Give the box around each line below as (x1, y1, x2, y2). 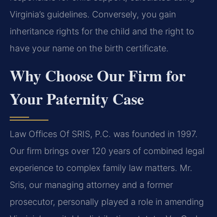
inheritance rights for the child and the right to (10, 26, 194, 37)
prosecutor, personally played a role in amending (10, 196, 204, 207)
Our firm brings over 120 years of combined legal (10, 145, 204, 156)
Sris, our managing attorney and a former (10, 179, 173, 190)
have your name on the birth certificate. (10, 43, 169, 54)
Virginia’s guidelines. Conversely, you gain (10, 9, 176, 20)
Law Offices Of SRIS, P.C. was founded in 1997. (10, 128, 198, 139)
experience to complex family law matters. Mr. (10, 162, 192, 173)
